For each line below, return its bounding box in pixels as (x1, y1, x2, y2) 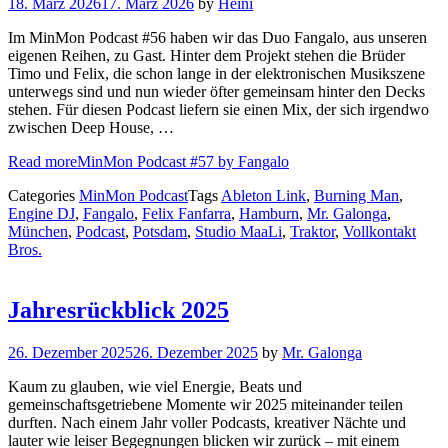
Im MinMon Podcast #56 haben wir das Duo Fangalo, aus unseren (8, 29, 427, 47)
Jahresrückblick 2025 (8, 297, 229, 324)
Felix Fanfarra (142, 205, 231, 223)
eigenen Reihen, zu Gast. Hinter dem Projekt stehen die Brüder (8, 47, 405, 65)
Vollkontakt (343, 223, 416, 241)
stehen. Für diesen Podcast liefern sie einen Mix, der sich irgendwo (8, 101, 429, 119)
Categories (8, 187, 79, 205)
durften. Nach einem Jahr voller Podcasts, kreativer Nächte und (8, 413, 406, 431)
